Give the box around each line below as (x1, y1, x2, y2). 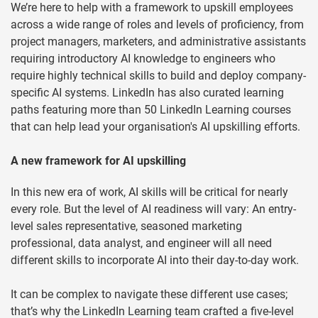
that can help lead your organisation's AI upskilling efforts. (11, 120, 300, 134)
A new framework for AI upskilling (11, 154, 186, 168)
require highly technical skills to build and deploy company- (11, 69, 306, 83)
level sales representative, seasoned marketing (11, 219, 242, 234)
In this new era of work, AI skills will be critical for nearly (11, 185, 288, 199)
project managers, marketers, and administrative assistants (11, 35, 306, 49)
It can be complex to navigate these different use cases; (11, 287, 287, 302)
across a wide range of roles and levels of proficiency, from (11, 18, 304, 32)
